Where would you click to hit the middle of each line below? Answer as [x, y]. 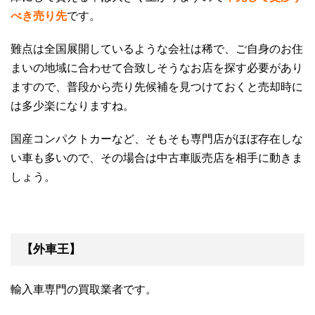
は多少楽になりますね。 [72, 106]
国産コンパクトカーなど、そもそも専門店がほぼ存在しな [157, 139]
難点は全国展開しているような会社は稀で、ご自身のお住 [157, 49]
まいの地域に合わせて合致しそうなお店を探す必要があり [157, 68]
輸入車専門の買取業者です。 [84, 290]
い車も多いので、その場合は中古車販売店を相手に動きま [157, 158]
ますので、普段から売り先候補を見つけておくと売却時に [157, 87]
